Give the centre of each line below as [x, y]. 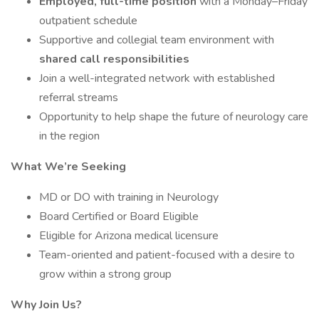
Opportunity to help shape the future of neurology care [174, 117]
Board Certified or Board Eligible [119, 216]
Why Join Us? [46, 305]
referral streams [79, 98]
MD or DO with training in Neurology [129, 197]
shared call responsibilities [114, 59]
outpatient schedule [88, 21]
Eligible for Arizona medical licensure [129, 236]
